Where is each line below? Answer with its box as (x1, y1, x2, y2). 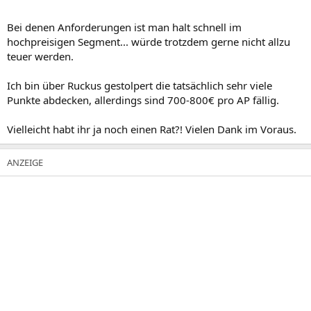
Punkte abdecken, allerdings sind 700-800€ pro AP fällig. (7, 92, 279, 107)
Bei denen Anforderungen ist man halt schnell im (7, 19, 242, 34)
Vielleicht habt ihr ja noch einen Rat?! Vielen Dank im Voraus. (7, 121, 296, 136)
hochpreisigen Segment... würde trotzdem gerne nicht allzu (7, 34, 290, 49)
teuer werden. (7, 49, 74, 63)
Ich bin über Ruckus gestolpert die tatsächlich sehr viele (7, 78, 272, 92)
